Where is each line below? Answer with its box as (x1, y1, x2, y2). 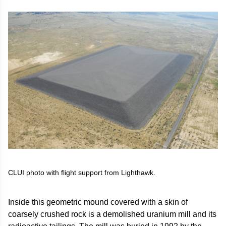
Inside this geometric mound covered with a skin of (8, 198, 188, 207)
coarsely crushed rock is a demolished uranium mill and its (8, 210, 216, 219)
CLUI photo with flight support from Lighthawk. (8, 168, 155, 177)
